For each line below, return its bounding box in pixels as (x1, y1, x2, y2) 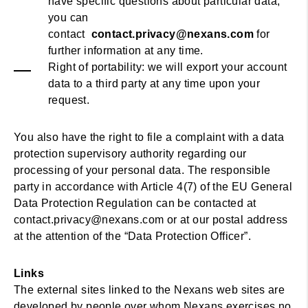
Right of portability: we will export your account (48, 61, 287, 73)
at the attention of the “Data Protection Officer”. (14, 230, 251, 242)
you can (48, 12, 89, 23)
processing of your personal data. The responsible (14, 164, 271, 176)
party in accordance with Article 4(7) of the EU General (14, 181, 292, 192)
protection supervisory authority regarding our (14, 148, 247, 159)
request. (48, 94, 90, 106)
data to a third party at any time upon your (48, 78, 261, 89)
